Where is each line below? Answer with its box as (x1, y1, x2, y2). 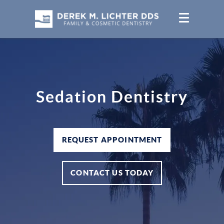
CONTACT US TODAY (70, 168, 153, 177)
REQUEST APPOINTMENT (61, 135, 162, 144)
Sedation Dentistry (36, 87, 188, 105)
